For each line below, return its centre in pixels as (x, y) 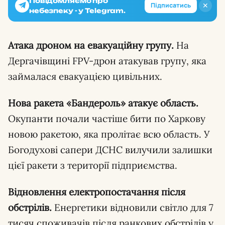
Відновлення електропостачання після (97, 192)
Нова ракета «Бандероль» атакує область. (103, 103)
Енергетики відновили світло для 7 (133, 207)
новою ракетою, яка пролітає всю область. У (109, 134)
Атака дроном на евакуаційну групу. (91, 45)
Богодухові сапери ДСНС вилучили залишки (110, 149)
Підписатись (171, 6)
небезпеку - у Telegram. (78, 10)
